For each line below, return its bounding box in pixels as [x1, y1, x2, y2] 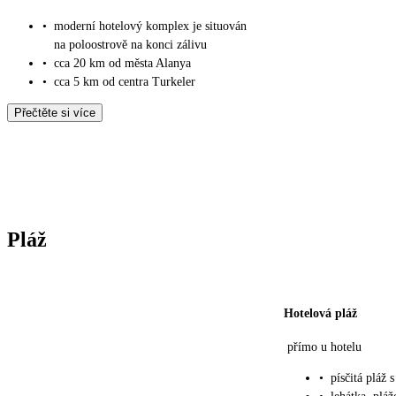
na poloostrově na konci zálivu [54, 38, 207, 52]
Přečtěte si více [14, 106, 95, 120]
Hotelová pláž [284, 307, 357, 321]
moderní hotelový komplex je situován [54, 19, 247, 34]
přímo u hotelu [287, 340, 362, 354]
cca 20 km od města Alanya [54, 57, 191, 71]
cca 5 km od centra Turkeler [54, 75, 195, 89]
